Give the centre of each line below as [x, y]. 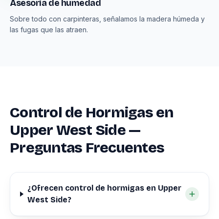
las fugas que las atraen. [49, 30]
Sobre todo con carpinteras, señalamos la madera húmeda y [107, 19]
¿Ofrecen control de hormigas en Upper [104, 188]
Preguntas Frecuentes [87, 148]
